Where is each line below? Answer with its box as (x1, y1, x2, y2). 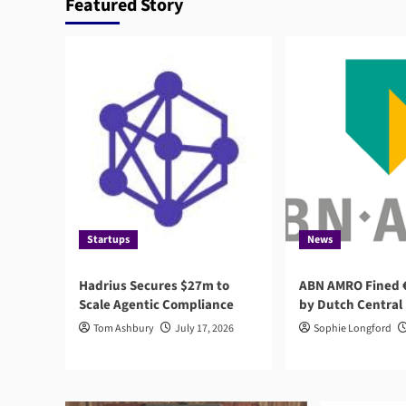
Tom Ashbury (93, 320, 154, 336)
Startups (87, 231, 130, 247)
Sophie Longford (314, 320, 391, 336)
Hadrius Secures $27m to (79, 275, 229, 295)
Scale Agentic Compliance (79, 295, 234, 314)
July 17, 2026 (175, 320, 234, 336)
